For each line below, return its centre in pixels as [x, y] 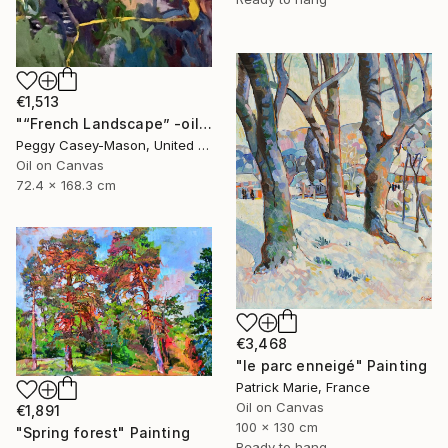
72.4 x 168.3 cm [66, 184]
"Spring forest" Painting [103, 433]
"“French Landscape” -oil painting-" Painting [205, 123]
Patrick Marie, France [303, 387]
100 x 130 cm [277, 427]
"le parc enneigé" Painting [332, 366]
